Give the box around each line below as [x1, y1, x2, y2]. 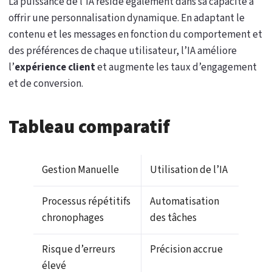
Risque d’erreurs [42, 242, 115, 257]
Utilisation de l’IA [150, 162, 228, 177]
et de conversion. [8, 76, 83, 91]
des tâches [150, 210, 197, 225]
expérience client [15, 59, 95, 75]
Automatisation [150, 194, 219, 209]
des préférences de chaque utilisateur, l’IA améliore [8, 43, 237, 58]
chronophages [42, 210, 104, 225]
